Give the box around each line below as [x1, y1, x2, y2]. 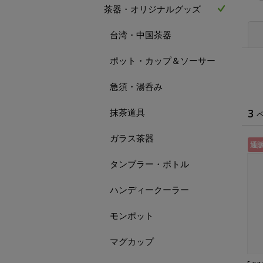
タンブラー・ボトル [110, 158, 189, 170]
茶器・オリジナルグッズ [104, 3, 201, 15]
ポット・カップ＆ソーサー [110, 55, 215, 66]
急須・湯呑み [110, 80, 163, 92]
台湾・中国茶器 [110, 29, 171, 41]
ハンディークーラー [110, 184, 189, 195]
